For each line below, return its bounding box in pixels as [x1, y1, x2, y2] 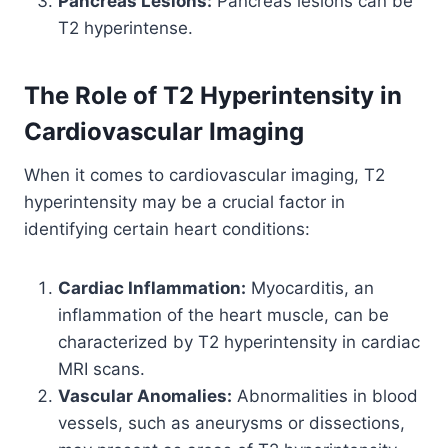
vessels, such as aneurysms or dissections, [58, 412, 405, 433]
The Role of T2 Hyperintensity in [24, 80, 402, 110]
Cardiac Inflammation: [58, 277, 246, 298]
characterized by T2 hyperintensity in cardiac [58, 331, 420, 352]
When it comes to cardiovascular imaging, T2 [24, 164, 385, 185]
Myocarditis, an [246, 277, 374, 298]
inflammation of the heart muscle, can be [58, 304, 389, 325]
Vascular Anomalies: [58, 385, 232, 406]
